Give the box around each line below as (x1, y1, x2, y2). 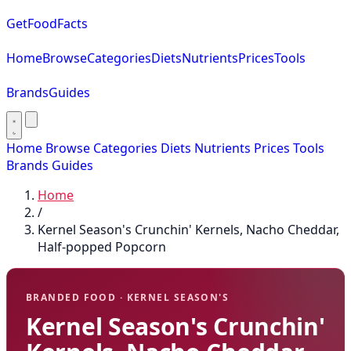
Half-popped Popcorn (38, 238, 166, 255)
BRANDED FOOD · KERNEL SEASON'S (26, 291, 230, 304)
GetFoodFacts (6, 15, 88, 32)
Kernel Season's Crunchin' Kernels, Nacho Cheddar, (38, 221, 339, 238)
